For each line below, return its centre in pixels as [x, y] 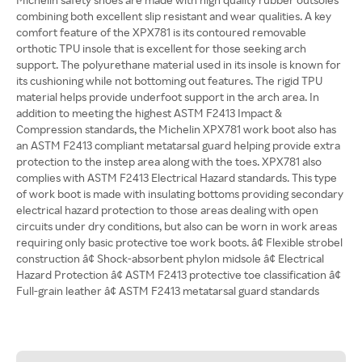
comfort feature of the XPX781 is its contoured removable [161, 32]
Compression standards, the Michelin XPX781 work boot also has [176, 129]
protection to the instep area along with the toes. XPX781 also [169, 161]
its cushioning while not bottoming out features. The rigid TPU [169, 80]
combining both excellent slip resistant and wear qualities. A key [174, 16]
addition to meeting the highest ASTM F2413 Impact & [149, 113]
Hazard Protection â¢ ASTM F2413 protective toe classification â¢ [179, 274]
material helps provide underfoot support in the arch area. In [168, 97]
